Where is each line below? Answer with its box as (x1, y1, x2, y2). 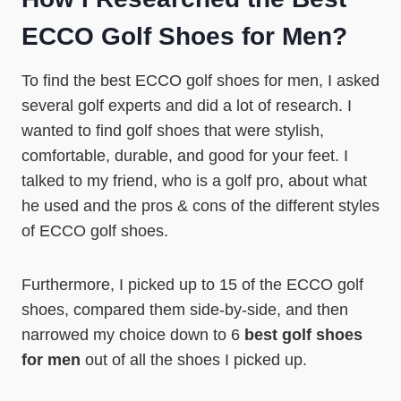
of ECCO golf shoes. (21, 222, 168, 240)
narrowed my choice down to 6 (21, 326, 244, 344)
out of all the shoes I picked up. (81, 351, 307, 369)
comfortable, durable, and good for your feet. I (21, 147, 348, 165)
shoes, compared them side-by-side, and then (21, 301, 348, 319)
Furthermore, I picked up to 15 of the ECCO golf (21, 276, 363, 294)
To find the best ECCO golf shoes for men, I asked (21, 72, 380, 90)
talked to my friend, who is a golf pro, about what (21, 172, 367, 190)
